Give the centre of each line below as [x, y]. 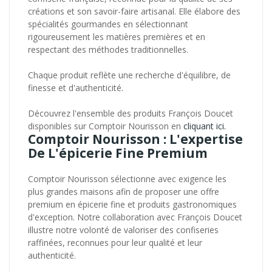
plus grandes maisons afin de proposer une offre [124, 191]
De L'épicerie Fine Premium [119, 153]
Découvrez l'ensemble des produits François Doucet [131, 113]
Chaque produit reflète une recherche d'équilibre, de [129, 75]
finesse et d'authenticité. [76, 87]
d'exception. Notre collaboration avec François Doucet [135, 217]
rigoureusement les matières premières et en [117, 36]
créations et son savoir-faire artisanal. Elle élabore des [134, 11]
